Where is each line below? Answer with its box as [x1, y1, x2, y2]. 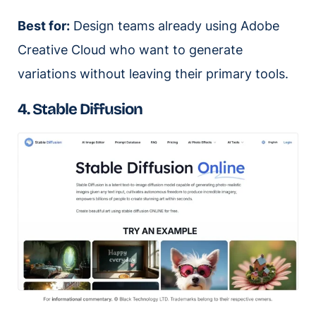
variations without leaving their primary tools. [18, 66, 288, 81]
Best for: [18, 18, 70, 33]
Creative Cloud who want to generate [18, 42, 243, 57]
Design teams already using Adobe [70, 18, 279, 33]
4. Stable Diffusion [18, 99, 142, 119]
